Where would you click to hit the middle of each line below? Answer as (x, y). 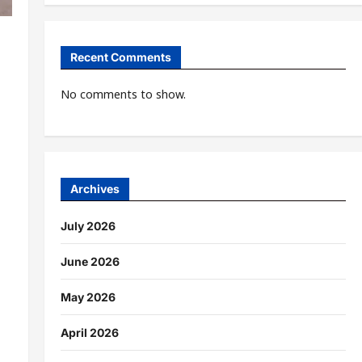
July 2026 (88, 225)
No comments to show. (123, 95)
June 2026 (90, 261)
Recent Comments (120, 57)
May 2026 (88, 297)
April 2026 (89, 332)
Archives (95, 188)
